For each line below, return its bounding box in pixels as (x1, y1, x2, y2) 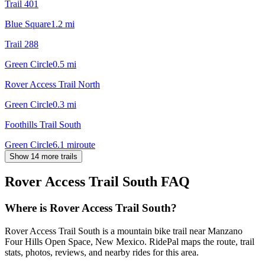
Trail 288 (5, 38, 38, 49)
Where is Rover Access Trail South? (5, 202, 177, 215)
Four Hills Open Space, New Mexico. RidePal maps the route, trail (5, 237, 254, 247)
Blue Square (5, 18, 51, 29)
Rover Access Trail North (5, 79, 100, 89)
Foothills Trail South (5, 119, 81, 130)
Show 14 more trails (9, 151, 77, 161)
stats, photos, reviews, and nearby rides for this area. (5, 247, 199, 258)
